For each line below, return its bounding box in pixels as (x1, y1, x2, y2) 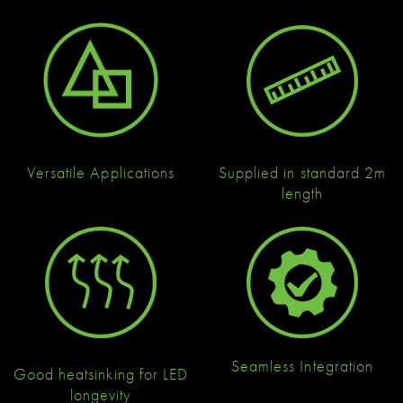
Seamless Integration (230, 354, 374, 376)
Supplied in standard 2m (218, 162, 387, 184)
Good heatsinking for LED (13, 363, 189, 384)
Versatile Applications (26, 162, 175, 184)
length (281, 183, 324, 204)
